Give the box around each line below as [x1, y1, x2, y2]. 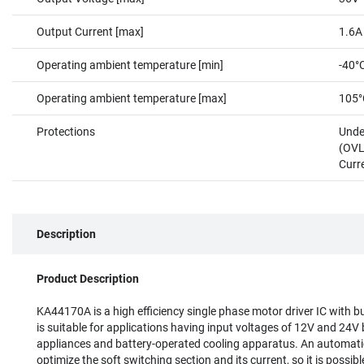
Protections [37, 125, 95, 138]
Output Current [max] [37, 25, 144, 38]
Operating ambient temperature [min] [37, 58, 223, 71]
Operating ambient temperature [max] [37, 92, 227, 105]
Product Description [37, 272, 139, 285]
